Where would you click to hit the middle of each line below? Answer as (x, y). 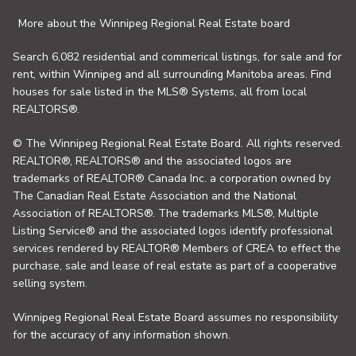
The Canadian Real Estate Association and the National (155, 196)
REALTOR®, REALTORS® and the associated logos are (152, 161)
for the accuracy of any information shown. (122, 335)
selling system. (50, 284)
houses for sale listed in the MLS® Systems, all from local (160, 92)
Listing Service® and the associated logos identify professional (173, 231)
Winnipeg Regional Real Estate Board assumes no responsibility (175, 318)
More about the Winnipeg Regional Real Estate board (154, 24)
